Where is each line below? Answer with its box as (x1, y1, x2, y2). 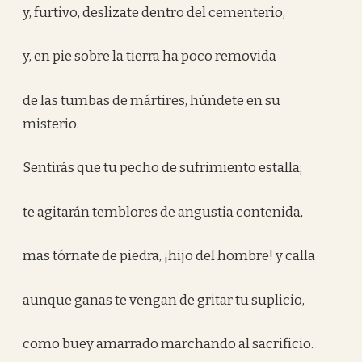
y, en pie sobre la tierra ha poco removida (23, 48, 277, 65)
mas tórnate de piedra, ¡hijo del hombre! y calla (23, 247, 316, 264)
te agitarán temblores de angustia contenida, (23, 203, 304, 221)
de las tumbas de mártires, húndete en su (23, 91, 281, 109)
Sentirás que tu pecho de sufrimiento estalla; (23, 159, 303, 176)
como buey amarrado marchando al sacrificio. (23, 335, 314, 352)
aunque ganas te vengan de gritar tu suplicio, (23, 291, 305, 309)
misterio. (23, 115, 80, 133)
